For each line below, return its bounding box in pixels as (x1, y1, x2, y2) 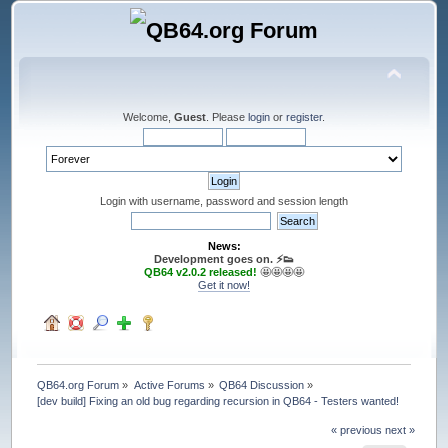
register (286, 110, 322, 123)
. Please (206, 110, 248, 123)
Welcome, (123, 110, 174, 123)
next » (384, 423, 415, 436)
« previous (330, 423, 382, 436)
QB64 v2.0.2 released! (144, 265, 257, 278)
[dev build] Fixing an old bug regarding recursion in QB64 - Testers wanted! (37, 394, 400, 407)
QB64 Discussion (219, 378, 305, 391)
